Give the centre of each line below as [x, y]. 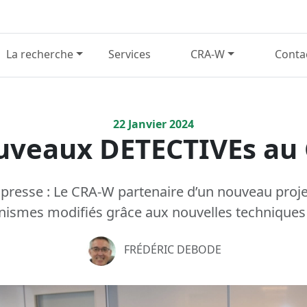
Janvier [146, 124]
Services [130, 54]
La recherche [40, 54]
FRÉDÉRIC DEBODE [172, 250]
